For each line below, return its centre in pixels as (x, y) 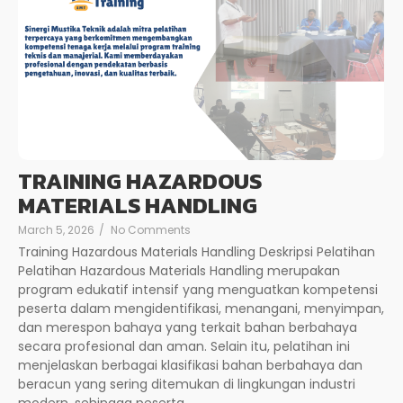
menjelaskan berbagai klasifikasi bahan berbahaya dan (190, 365)
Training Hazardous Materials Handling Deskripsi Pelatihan (197, 251)
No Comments (151, 229)
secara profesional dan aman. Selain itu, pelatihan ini (184, 346)
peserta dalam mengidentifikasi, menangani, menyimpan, (201, 308)
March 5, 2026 (56, 229)
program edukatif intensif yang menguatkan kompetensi (198, 289)
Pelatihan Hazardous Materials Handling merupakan (179, 270)
